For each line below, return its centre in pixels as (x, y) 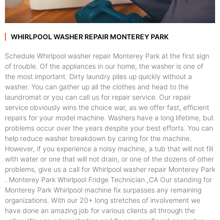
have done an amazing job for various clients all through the (100, 210)
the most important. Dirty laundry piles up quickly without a (98, 76)
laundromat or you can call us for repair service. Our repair (98, 97)
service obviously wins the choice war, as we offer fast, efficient (107, 107)
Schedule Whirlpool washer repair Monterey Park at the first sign (107, 55)
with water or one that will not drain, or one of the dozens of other (110, 159)
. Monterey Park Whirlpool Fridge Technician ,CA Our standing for (109, 179)
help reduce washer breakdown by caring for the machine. (98, 138)
